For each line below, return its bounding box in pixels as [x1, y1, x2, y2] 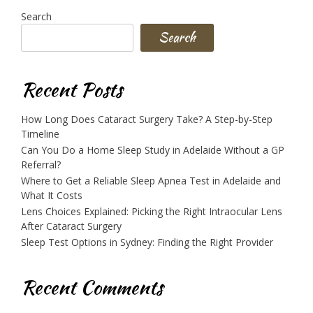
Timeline [21, 127, 59, 141]
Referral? [21, 158, 61, 172]
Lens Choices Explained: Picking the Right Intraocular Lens [21, 205, 282, 219]
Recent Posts [21, 75, 122, 104]
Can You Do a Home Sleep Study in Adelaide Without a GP [21, 143, 284, 157]
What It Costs [21, 189, 82, 203]
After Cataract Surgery [21, 219, 122, 233]
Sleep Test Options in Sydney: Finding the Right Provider [21, 235, 273, 249]
